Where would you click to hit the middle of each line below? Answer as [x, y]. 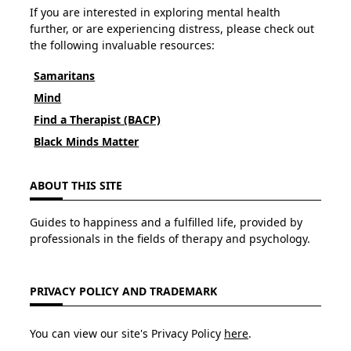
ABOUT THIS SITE [76, 185]
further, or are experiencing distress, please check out [172, 29]
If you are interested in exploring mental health [155, 13]
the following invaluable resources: [122, 45]
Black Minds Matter [87, 141]
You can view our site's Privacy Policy [127, 333]
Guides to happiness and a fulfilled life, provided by [166, 223]
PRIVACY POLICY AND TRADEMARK [123, 291]
